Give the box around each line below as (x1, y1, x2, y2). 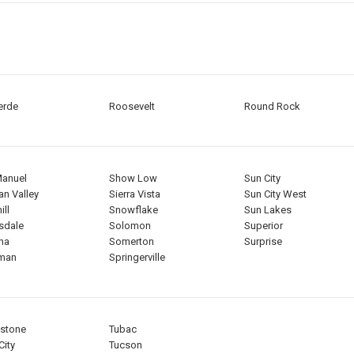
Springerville (108, 251, 165, 264)
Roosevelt (108, 100, 155, 113)
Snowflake (108, 204, 158, 217)
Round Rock (243, 100, 300, 113)
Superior (243, 220, 283, 232)
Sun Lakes (243, 204, 292, 217)
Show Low (108, 172, 157, 185)
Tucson (108, 339, 142, 352)
